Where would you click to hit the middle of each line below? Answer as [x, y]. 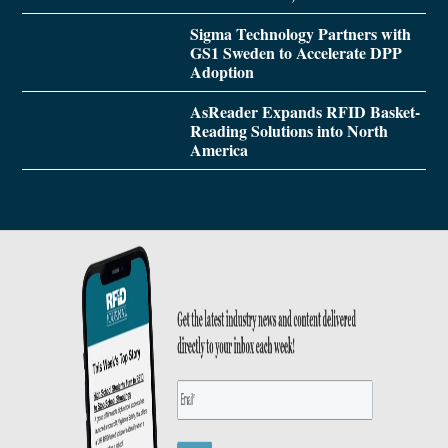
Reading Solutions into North [288, 130]
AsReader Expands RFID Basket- [304, 111]
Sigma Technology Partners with [300, 33]
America [218, 149]
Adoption [221, 71]
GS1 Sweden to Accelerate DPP [295, 52]
